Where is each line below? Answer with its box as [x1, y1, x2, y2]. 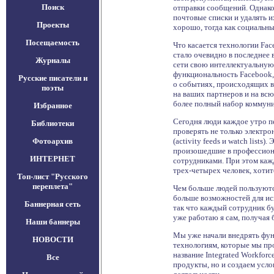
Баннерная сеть [24, 199, 81, 209]
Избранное [33, 101, 72, 110]
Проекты [36, 20, 69, 29]
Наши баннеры [25, 217, 80, 226]
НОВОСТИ [32, 235, 73, 244]
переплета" [32, 182, 73, 191]
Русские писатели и [18, 73, 87, 83]
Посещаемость [26, 38, 80, 47]
